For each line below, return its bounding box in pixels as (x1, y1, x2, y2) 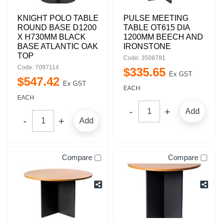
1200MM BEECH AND (123, 33, 203, 41)
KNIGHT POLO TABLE (17, 14, 99, 22)
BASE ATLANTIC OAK (17, 42, 98, 51)
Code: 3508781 (123, 55, 166, 61)
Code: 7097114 (17, 64, 59, 71)
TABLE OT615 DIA (123, 23, 190, 32)
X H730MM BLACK (17, 33, 86, 41)
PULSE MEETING (123, 14, 188, 22)
